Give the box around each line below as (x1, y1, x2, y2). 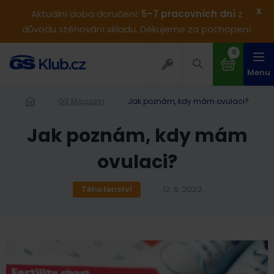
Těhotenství (81, 183, 132, 195)
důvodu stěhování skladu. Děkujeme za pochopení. (21, 23, 253, 35)
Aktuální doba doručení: (31, 7, 141, 20)
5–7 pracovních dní (141, 7, 235, 20)
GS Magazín (64, 96, 105, 106)
